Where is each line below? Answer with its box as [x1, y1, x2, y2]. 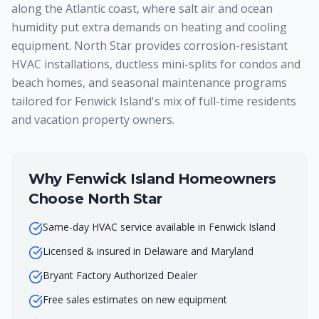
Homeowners [174, 170, 276, 187]
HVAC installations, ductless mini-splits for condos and [11, 56, 300, 72]
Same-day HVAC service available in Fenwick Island [43, 220, 276, 234]
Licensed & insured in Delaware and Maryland [43, 244, 253, 258]
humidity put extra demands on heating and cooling [11, 19, 287, 35]
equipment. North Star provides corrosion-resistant [11, 38, 288, 53]
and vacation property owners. [11, 112, 174, 127]
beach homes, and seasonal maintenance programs [11, 75, 287, 90]
